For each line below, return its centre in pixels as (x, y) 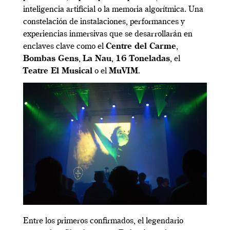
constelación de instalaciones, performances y (104, 22)
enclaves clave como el (64, 46)
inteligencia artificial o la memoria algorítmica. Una (113, 9)
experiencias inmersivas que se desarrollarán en (108, 34)
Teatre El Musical (58, 71)
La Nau (97, 59)
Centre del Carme (141, 46)
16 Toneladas (143, 59)
